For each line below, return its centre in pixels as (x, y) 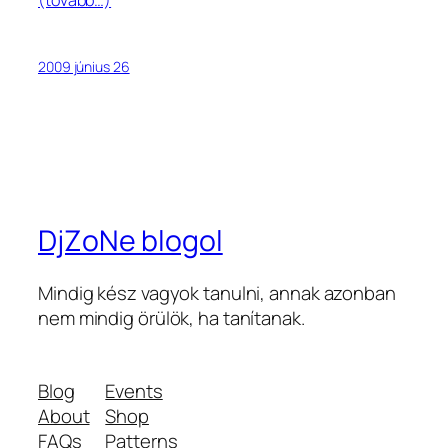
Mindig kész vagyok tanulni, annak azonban (217, 292)
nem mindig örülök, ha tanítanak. (171, 317)
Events (134, 391)
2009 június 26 (84, 66)
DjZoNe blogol (130, 241)
